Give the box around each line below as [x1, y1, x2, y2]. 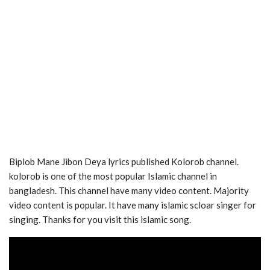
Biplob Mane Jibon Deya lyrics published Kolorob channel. [9, 156, 239, 168]
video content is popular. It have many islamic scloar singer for [9, 199, 256, 211]
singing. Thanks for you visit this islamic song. [9, 214, 191, 225]
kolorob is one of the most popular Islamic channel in [9, 171, 217, 182]
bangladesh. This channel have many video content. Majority [9, 185, 249, 196]
